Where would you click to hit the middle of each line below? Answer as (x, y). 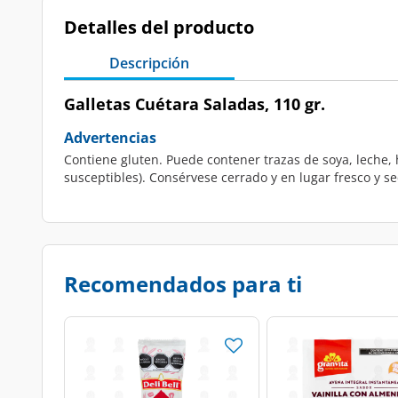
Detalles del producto (159, 27)
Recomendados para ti (183, 284)
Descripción (149, 63)
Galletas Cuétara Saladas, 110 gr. (195, 104)
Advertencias (110, 138)
